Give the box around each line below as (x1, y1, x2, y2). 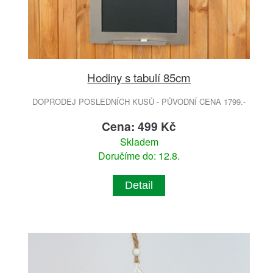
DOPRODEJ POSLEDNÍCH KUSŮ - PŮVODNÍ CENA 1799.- (32, 96, 246, 108)
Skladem (119, 135, 158, 149)
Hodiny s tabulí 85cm (87, 69, 191, 86)
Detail (125, 179, 154, 192)
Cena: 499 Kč (102, 118, 177, 135)
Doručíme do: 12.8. (98, 149, 180, 163)
